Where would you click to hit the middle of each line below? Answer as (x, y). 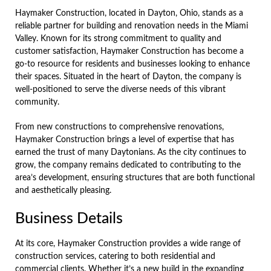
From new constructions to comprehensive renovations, (119, 127)
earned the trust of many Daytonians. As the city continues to (131, 152)
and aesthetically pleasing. (63, 190)
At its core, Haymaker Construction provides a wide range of (128, 243)
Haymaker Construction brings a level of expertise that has (125, 139)
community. (37, 102)
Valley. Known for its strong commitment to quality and (118, 38)
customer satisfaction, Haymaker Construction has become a (129, 51)
